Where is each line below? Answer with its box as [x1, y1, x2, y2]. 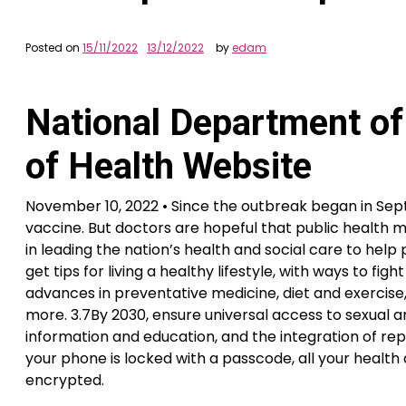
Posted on [25, 40, 82, 55]
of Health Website [25, 145, 312, 188]
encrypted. [25, 370, 104, 391]
